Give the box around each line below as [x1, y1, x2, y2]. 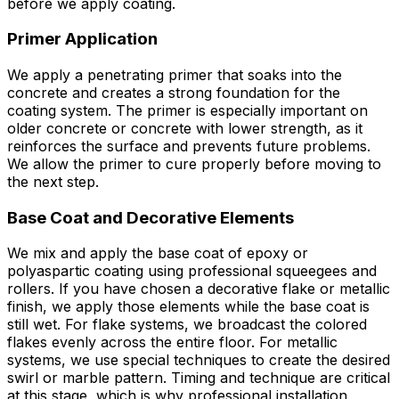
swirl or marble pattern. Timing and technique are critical [7, 369, 390, 387]
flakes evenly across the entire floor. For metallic [7, 333, 338, 352]
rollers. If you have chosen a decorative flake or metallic [7, 280, 390, 298]
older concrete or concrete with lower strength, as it [7, 119, 362, 137]
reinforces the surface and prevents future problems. [7, 137, 370, 155]
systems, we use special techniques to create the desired [7, 351, 390, 370]
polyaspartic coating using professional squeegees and [7, 262, 377, 281]
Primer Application [7, 28, 158, 50]
